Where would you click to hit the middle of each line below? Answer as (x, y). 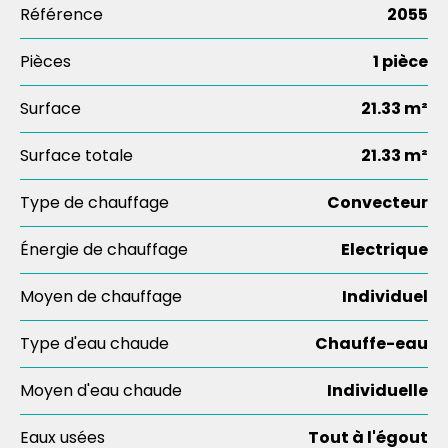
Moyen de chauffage (101, 296)
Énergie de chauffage (104, 249)
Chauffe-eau (371, 343)
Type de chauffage (94, 202)
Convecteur (377, 202)
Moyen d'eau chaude (101, 390)
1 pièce (400, 61)
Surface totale (76, 155)
